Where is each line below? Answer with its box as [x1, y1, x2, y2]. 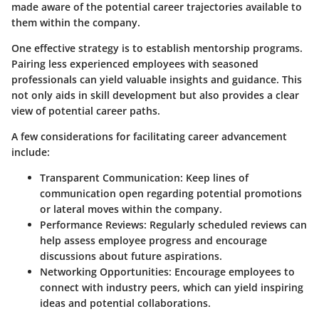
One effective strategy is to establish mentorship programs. [11, 41, 303, 56]
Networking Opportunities [40, 265, 169, 279]
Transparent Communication [40, 171, 180, 185]
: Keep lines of [180, 171, 249, 185]
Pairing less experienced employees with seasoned [11, 57, 258, 71]
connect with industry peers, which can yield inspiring [40, 281, 303, 295]
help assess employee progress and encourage [40, 234, 267, 248]
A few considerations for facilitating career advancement [11, 130, 287, 144]
